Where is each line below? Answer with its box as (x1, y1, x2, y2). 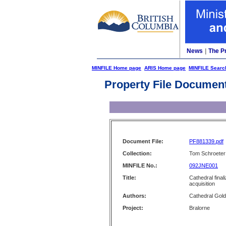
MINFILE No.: (123, 162, 157, 168)
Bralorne (189, 205, 210, 211)
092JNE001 (189, 162, 218, 168)
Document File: (123, 138, 163, 144)
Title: (123, 175, 136, 181)
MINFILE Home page (92, 65, 141, 71)
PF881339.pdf (189, 138, 223, 144)
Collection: (123, 150, 152, 156)
